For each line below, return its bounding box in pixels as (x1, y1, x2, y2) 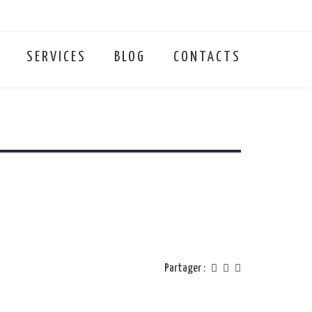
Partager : (164, 263, 205, 274)
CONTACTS (173, 50, 241, 64)
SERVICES (26, 50, 86, 64)
